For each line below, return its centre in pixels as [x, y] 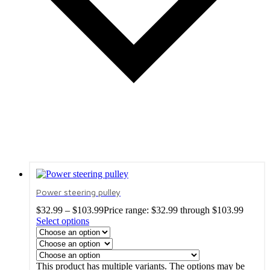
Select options [63, 221]
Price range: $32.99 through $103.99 [174, 210]
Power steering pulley [78, 192]
